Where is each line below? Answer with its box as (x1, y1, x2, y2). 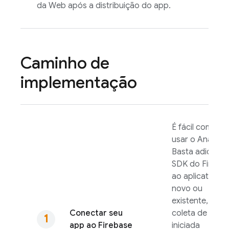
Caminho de (20, 53, 109, 73)
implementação (20, 72, 137, 93)
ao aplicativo (172, 171, 219, 181)
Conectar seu (70, 208, 123, 218)
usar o (172, 134, 197, 145)
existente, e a (172, 196, 221, 206)
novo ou (172, 184, 202, 194)
